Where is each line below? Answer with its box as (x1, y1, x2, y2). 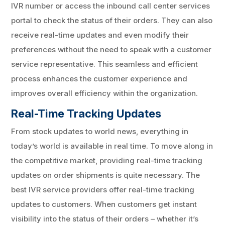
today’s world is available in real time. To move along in (11, 141, 213, 151)
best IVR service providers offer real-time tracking (11, 184, 195, 194)
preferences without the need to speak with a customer (11, 44, 212, 54)
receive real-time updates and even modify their (11, 30, 189, 40)
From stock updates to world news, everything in (11, 126, 189, 136)
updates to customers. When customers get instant (11, 199, 197, 209)
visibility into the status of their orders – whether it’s (11, 213, 199, 223)
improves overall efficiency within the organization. (11, 88, 198, 98)
